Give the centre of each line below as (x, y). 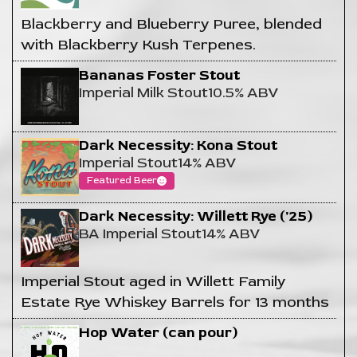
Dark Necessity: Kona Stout (178, 146)
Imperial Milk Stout (143, 92)
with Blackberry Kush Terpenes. (138, 44)
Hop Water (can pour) (158, 332)
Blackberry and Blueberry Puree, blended (171, 24)
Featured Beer (122, 181)
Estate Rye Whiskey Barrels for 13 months (175, 302)
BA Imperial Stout (140, 234)
